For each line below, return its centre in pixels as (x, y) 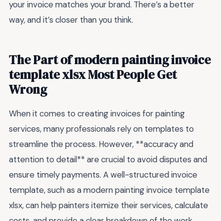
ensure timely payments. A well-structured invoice (103, 175)
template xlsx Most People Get (93, 75)
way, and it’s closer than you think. (71, 20)
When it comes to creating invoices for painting (97, 114)
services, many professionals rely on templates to (101, 129)
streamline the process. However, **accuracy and (101, 144)
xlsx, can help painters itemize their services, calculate (109, 205)
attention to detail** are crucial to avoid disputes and (108, 160)
